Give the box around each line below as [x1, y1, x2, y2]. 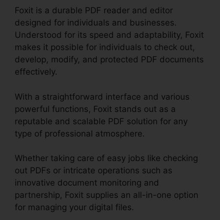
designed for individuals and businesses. [15, 18, 177, 28]
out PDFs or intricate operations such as [15, 165, 172, 176]
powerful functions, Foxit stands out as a [15, 104, 176, 114]
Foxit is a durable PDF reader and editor [15, 5, 173, 16]
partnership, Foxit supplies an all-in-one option [15, 190, 198, 200]
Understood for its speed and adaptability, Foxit [15, 30, 204, 40]
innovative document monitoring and [15, 178, 159, 188]
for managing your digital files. [15, 202, 134, 213]
